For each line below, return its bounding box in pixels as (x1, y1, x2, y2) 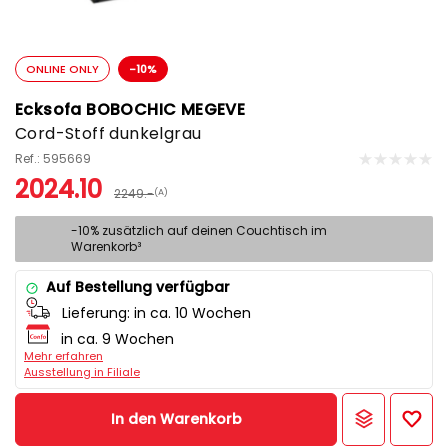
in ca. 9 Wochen (61, 329, 174, 350)
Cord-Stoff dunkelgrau (15, 122, 202, 146)
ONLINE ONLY (26, 61, 99, 78)
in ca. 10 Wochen (134, 303, 251, 324)
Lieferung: (58, 303, 134, 324)
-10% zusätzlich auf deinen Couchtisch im (71, 222, 327, 240)
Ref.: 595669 (15, 150, 91, 168)
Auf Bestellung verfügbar (46, 277, 230, 298)
